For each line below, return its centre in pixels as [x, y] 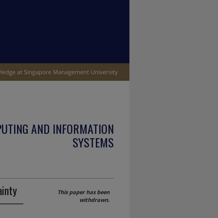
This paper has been [83, 192]
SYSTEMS [93, 142]
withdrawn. [94, 200]
